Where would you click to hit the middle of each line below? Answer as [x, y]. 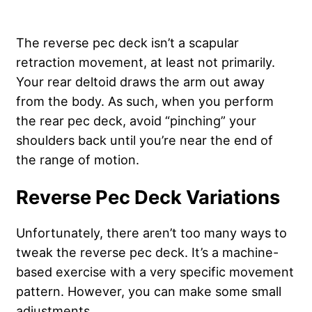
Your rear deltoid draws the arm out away [140, 81]
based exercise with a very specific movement [155, 271]
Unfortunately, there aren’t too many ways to [151, 232]
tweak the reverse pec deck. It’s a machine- [147, 252]
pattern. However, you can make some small [149, 291]
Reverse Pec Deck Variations [148, 197]
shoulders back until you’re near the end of [145, 140]
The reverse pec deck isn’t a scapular [127, 42]
